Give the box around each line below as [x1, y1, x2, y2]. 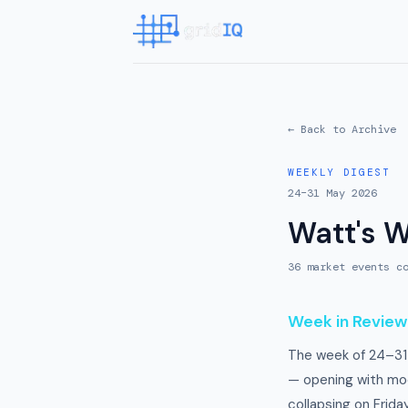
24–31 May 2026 [288, 186, 377, 200]
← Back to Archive [288, 122, 396, 137]
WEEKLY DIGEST [288, 166, 391, 178]
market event [301, 260, 383, 274]
